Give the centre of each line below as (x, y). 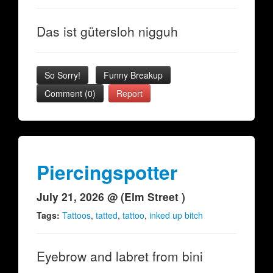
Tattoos (76, 215)
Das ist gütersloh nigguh (107, 31)
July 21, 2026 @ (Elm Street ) (111, 197)
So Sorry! (62, 75)
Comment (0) (70, 93)
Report (129, 93)
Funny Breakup (133, 75)
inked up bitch (176, 215)
